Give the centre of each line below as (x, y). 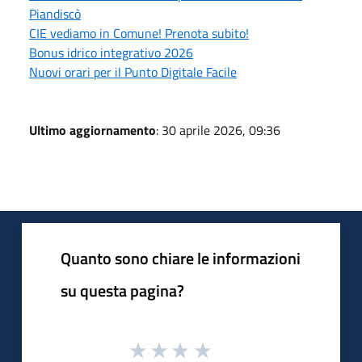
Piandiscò (55, 13)
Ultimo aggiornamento (93, 130)
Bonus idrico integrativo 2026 (111, 52)
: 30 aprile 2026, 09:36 (218, 130)
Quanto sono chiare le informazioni (181, 258)
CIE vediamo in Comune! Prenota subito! (139, 33)
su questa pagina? (122, 290)
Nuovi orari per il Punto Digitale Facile (133, 72)
